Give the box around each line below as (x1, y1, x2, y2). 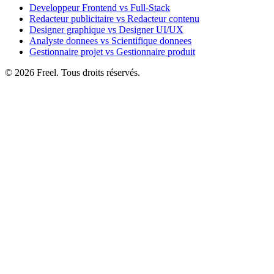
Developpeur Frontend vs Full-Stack (29, 2, 170, 13)
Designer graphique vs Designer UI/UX (29, 24, 183, 35)
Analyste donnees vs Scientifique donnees (29, 35, 191, 46)
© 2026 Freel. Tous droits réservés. (5, 67, 140, 78)
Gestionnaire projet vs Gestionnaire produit (29, 46, 195, 57)
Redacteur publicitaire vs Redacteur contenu (29, 13, 199, 24)
